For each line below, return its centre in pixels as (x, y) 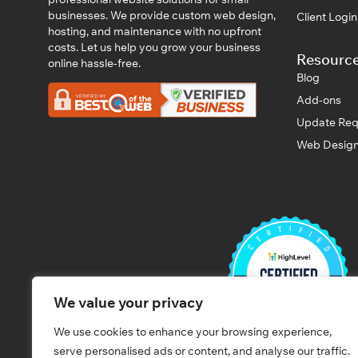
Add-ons (319, 99)
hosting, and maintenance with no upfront (155, 31)
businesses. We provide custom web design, (162, 15)
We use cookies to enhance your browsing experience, (193, 332)
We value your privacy (128, 302)
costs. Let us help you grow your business (154, 47)
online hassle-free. (94, 63)
